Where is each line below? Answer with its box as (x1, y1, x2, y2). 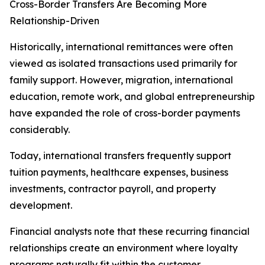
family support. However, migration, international (9, 74, 233, 86)
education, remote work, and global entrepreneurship (9, 91, 255, 103)
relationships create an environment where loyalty (9, 242, 238, 254)
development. (9, 199, 72, 212)
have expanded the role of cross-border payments (9, 107, 240, 119)
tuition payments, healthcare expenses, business (9, 166, 228, 179)
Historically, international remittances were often (9, 41, 233, 53)
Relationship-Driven (9, 15, 99, 27)
